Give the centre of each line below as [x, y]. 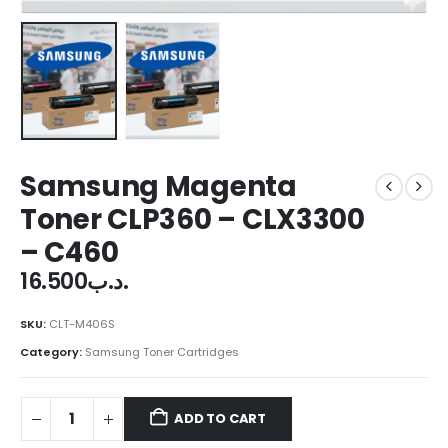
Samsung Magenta [158, 187]
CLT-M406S [82, 324]
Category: [52, 351]
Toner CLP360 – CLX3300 [192, 220]
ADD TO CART [220, 419]
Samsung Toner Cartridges [162, 351]
